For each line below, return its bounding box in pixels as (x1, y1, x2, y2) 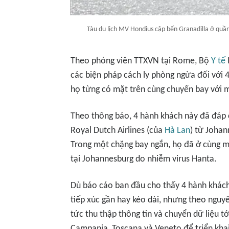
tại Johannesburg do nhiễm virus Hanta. (71, 154, 217, 164)
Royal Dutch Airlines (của (71, 126, 165, 135)
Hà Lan (165, 126, 190, 135)
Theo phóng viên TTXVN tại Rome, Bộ (71, 56, 211, 66)
